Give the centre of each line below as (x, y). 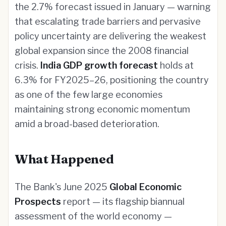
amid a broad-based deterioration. (87, 124)
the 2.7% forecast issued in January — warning (113, 7)
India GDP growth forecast (99, 65)
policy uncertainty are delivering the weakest (110, 36)
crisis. (27, 65)
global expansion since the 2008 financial (102, 51)
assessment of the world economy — (93, 216)
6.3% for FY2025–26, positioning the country (112, 80)
